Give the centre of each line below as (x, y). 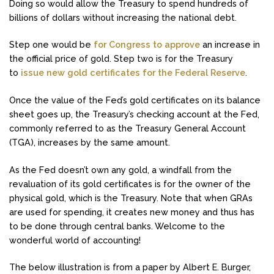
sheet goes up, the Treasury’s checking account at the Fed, (134, 114)
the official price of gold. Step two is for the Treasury (121, 59)
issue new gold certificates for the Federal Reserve (133, 73)
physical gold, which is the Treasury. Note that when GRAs (131, 198)
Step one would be (50, 45)
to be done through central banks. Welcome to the (117, 226)
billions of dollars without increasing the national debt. (123, 17)
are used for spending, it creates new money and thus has (132, 212)
